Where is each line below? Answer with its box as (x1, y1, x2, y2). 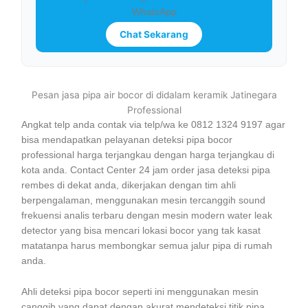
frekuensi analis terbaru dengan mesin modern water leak (21, 210, 273, 221)
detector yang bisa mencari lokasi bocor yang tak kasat (21, 225, 261, 236)
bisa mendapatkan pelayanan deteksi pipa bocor (21, 134, 233, 145)
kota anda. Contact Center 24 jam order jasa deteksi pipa (21, 164, 271, 175)
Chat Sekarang (120, 28, 188, 40)
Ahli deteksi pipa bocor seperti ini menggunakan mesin (21, 287, 259, 298)
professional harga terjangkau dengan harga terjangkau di (21, 149, 275, 160)
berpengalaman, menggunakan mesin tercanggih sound (21, 195, 266, 206)
